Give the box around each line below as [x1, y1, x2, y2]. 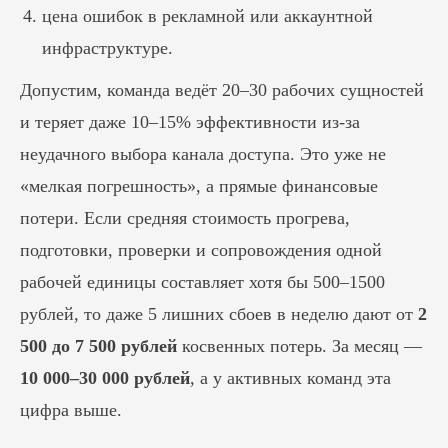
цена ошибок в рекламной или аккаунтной [42, 6, 373, 26]
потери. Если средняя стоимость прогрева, [20, 208, 350, 228]
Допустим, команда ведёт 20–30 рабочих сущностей [20, 80, 424, 100]
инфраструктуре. [42, 38, 173, 58]
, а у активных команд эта [190, 368, 391, 388]
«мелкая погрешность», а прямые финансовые [20, 176, 378, 196]
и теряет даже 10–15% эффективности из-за [20, 112, 360, 132]
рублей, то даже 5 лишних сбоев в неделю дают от [20, 304, 418, 324]
